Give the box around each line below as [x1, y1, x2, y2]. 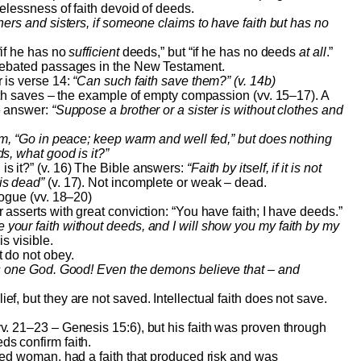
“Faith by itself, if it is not [186, 161, 322, 176]
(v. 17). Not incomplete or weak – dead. [44, 176, 267, 190]
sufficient [68, 45, 119, 60]
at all [299, 45, 326, 60]
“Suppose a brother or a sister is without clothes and [51, 103, 343, 118]
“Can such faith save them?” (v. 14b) [73, 74, 276, 89]
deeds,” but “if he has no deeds [118, 45, 300, 60]
